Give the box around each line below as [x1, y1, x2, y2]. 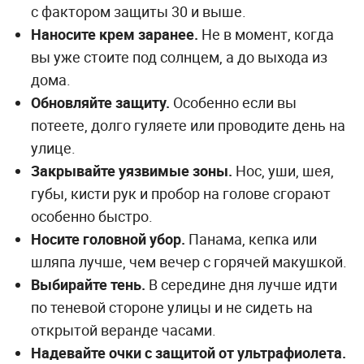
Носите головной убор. [30, 229, 185, 249]
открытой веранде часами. [30, 320, 216, 340]
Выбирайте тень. [30, 275, 145, 295]
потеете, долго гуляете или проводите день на [30, 115, 345, 136]
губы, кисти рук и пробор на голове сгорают [30, 184, 331, 204]
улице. [30, 138, 76, 158]
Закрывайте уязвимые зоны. [30, 161, 232, 181]
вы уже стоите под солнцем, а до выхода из [30, 47, 327, 67]
